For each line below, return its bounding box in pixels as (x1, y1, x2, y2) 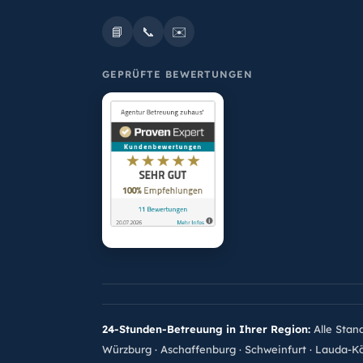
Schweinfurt (245, 343, 306, 357)
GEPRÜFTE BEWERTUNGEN (102, 68, 254, 81)
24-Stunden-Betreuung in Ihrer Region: (102, 322, 310, 336)
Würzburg (102, 343, 152, 357)
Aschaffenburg (160, 343, 236, 357)
